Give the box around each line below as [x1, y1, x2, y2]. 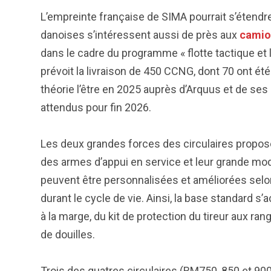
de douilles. [41, 228, 97, 241]
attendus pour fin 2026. [41, 101, 154, 114]
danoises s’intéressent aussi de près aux [41, 28, 240, 41]
